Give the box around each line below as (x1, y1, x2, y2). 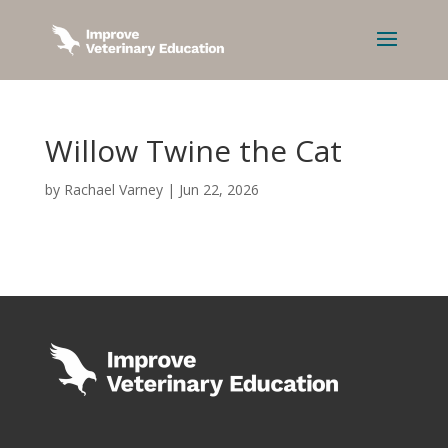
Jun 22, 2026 (178, 180, 259, 199)
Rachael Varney (63, 180, 163, 199)
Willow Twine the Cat (44, 130, 342, 171)
